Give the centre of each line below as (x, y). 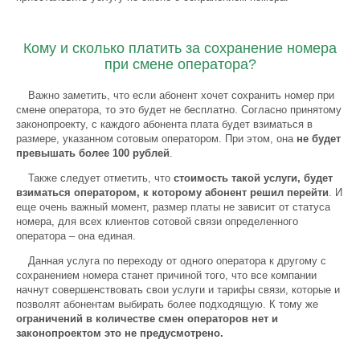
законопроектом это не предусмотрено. (120, 333)
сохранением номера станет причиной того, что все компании (166, 275)
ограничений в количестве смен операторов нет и (147, 319)
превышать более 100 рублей (93, 153)
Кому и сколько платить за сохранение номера (180, 48)
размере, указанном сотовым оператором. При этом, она (156, 139)
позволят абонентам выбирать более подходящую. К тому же (167, 304)
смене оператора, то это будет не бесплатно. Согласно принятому (179, 110)
